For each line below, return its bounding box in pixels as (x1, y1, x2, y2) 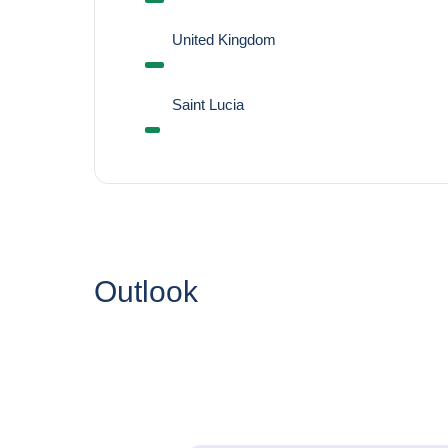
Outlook (93, 275, 198, 308)
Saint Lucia (171, 96, 244, 113)
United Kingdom (171, 31, 276, 48)
